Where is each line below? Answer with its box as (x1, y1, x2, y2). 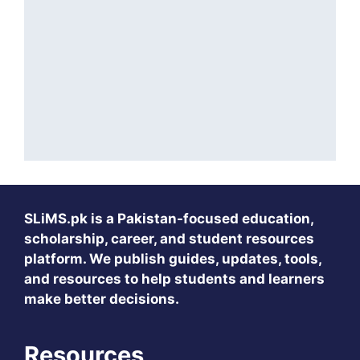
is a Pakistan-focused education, (88, 210, 313, 227)
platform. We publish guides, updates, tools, (24, 250, 321, 267)
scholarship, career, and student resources (24, 230, 314, 247)
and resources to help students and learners (24, 270, 325, 287)
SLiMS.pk (24, 210, 88, 227)
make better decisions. (24, 290, 179, 307)
